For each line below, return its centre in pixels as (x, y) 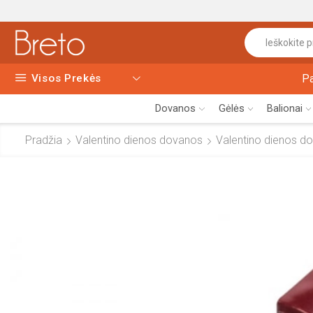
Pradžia (44, 140)
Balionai (284, 108)
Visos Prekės (66, 79)
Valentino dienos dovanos (139, 140)
